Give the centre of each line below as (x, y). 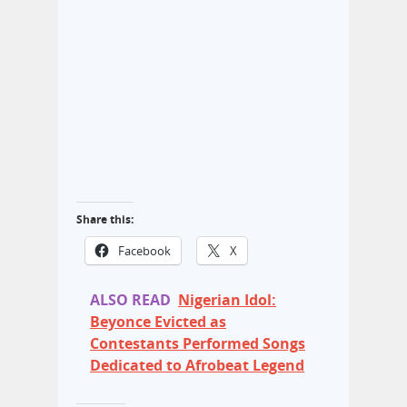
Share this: (105, 220)
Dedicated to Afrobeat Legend (197, 366)
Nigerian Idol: (227, 300)
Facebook (144, 251)
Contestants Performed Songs (198, 344)
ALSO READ (130, 300)
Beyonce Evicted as (158, 322)
